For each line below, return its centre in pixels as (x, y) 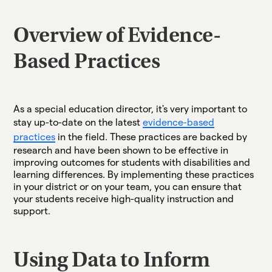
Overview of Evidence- (117, 37)
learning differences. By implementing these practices (134, 174)
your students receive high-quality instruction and (124, 199)
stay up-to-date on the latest (78, 122)
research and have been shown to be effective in (121, 150)
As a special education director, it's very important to (131, 109)
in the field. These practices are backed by (151, 137)
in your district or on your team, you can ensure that (128, 186)
